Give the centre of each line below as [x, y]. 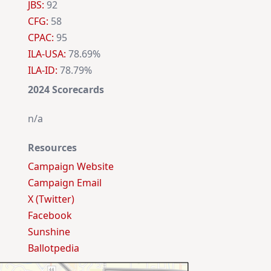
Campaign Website [71, 167]
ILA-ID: [43, 70]
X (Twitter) [51, 199]
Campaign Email [65, 183]
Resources [52, 148]
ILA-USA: [47, 54]
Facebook [50, 216]
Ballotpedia [54, 248]
